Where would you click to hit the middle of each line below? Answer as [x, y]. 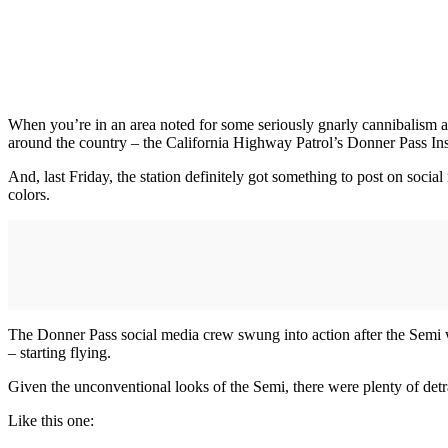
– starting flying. [59, 353]
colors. [29, 195]
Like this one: [51, 421]
